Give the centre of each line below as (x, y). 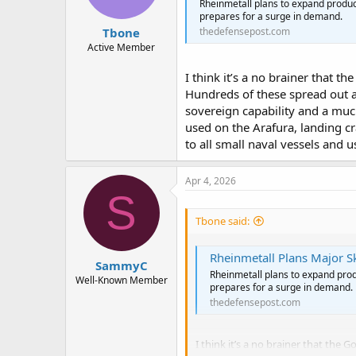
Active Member (121, 47)
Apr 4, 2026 (211, 181)
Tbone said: (222, 221)
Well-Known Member (121, 280)
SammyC (121, 265)
